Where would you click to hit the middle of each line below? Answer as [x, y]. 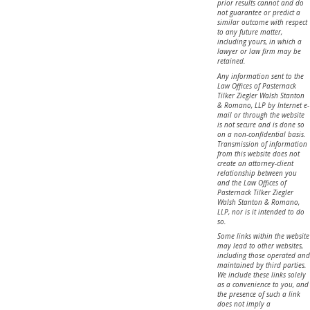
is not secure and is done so [261, 124]
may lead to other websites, [260, 246]
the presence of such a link [258, 294]
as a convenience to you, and [263, 285]
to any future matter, [249, 32]
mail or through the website [261, 115]
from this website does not [258, 153]
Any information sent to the [260, 76]
